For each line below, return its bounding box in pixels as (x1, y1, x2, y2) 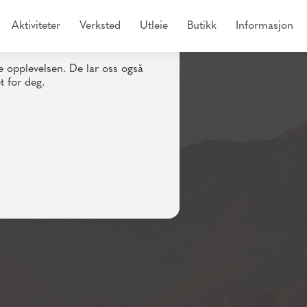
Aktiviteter (12, 21, 60, 32)
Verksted (79, 21, 121, 32)
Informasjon (236, 21, 293, 32)
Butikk (187, 21, 217, 32)
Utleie (140, 21, 168, 32)
